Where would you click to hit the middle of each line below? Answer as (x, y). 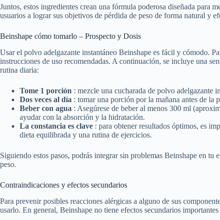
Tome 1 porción (47, 91)
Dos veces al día (47, 100)
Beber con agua (47, 109)
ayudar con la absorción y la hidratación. (82, 117)
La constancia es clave (57, 126)
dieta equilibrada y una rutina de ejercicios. (86, 135)
